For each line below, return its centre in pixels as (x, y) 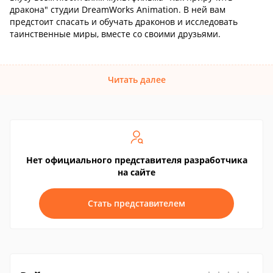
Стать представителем (136, 203)
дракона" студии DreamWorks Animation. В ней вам (118, 9)
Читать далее (136, 80)
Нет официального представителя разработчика (136, 160)
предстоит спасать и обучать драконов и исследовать (124, 22)
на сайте (136, 172)
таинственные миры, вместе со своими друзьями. (115, 34)
